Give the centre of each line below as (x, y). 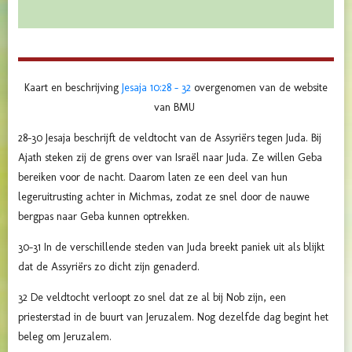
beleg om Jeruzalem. (65, 337)
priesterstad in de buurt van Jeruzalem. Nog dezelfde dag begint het (173, 317)
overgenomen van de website (259, 88)
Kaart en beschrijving (73, 88)
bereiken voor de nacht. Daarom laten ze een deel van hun (153, 178)
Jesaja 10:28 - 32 (156, 88)
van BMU (176, 108)
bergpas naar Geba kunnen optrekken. (104, 217)
